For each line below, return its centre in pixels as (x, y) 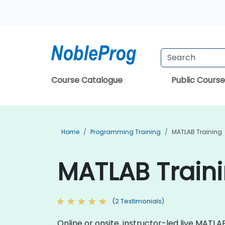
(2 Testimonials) (138, 201)
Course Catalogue (87, 80)
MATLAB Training (197, 132)
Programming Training (126, 132)
